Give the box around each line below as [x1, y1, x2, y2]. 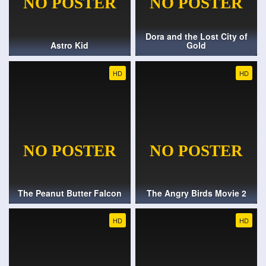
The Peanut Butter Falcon [17, 186, 122, 199]
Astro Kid [50, 39, 89, 52]
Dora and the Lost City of [145, 30, 248, 43]
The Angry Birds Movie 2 [146, 186, 246, 199]
